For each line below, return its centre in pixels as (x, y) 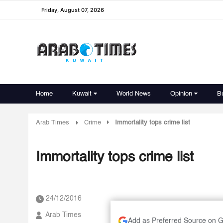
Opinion (181, 94)
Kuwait (82, 94)
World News (134, 94)
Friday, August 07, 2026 (73, 10)
